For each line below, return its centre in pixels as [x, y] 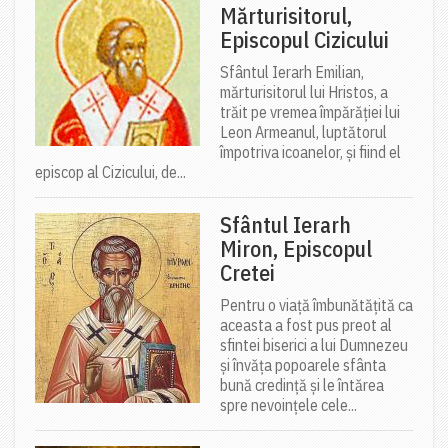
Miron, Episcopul [296, 248]
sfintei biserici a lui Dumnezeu [314, 344]
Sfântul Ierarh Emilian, [292, 71]
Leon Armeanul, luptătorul [303, 131]
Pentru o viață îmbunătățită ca [316, 304]
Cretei [247, 272]
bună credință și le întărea [302, 384]
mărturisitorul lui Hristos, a [304, 91]
